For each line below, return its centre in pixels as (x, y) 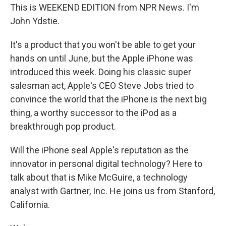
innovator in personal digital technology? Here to (106, 164)
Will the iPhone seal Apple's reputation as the (99, 150)
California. (30, 205)
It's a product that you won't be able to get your (103, 45)
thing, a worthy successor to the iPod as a (93, 113)
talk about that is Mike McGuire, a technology (99, 177)
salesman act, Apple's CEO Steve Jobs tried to (102, 86)
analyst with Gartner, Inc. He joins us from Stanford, (112, 191)
